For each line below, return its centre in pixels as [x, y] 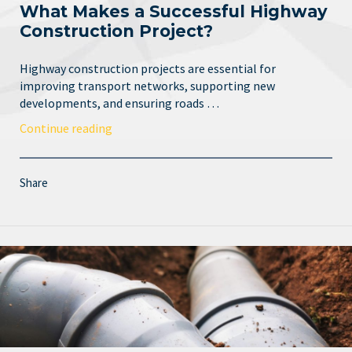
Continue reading [66, 128]
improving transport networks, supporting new [147, 85]
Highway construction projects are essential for [148, 68]
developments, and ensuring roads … [119, 103]
